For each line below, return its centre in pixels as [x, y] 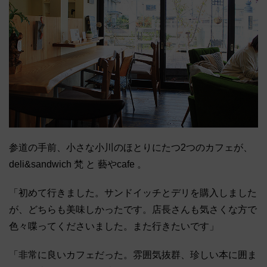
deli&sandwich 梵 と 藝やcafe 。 [78, 164]
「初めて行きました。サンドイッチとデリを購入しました [133, 193]
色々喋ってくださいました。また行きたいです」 [114, 226]
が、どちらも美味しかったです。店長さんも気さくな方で [133, 209]
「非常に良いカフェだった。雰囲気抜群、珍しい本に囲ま [133, 254]
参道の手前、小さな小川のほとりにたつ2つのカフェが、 [131, 147]
